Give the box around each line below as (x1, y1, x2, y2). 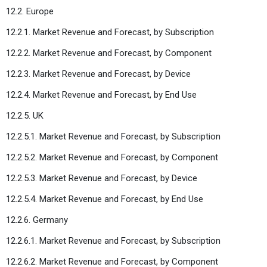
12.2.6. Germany (6, 214, 68, 225)
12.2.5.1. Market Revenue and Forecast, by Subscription (6, 131, 221, 142)
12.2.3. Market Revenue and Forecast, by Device (6, 68, 191, 79)
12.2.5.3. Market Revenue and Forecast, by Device (6, 172, 197, 184)
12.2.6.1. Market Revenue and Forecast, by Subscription (6, 235, 221, 246)
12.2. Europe (6, 5, 54, 17)
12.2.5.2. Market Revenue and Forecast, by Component (6, 151, 218, 163)
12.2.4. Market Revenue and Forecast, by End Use (6, 89, 197, 100)
